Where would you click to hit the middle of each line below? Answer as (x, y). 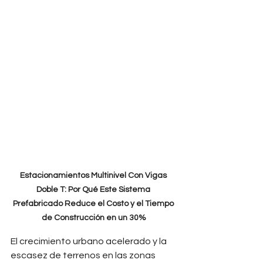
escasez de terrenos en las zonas (84, 255)
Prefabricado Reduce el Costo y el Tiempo (94, 204)
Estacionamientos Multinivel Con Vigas (94, 176)
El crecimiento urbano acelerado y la (90, 241)
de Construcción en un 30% (94, 218)
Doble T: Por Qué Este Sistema (94, 190)
